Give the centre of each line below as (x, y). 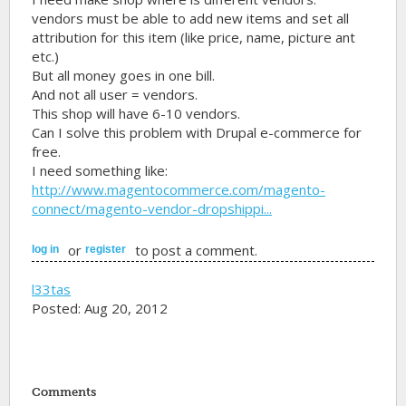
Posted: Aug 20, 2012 (100, 308)
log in (46, 249)
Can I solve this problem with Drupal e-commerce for (197, 132)
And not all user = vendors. (115, 94)
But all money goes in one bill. (124, 75)
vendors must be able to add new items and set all (191, 18)
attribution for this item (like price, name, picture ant (194, 37)
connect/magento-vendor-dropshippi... (152, 208)
